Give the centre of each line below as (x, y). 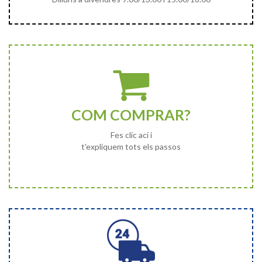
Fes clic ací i (131, 135)
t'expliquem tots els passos (131, 146)
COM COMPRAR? (131, 114)
